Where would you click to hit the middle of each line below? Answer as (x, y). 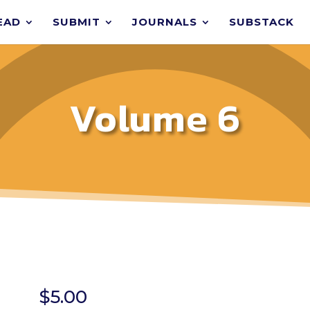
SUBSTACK (261, 22)
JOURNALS (164, 22)
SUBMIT (76, 22)
